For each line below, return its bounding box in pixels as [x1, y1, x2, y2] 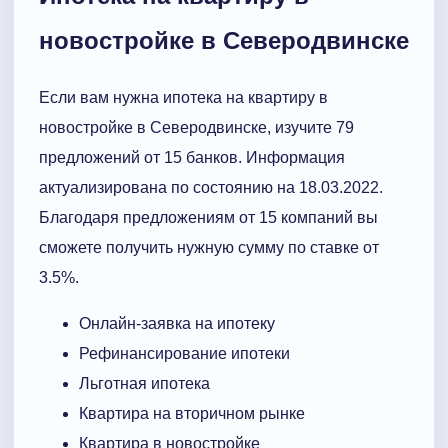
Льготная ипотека [79, 374, 210, 392]
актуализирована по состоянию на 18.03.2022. [39, 178, 383, 196]
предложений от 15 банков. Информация [39, 148, 345, 166]
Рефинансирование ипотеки [79, 344, 290, 362]
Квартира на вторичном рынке [79, 404, 305, 422]
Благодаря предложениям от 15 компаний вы [39, 208, 378, 226]
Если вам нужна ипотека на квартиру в [39, 88, 328, 106]
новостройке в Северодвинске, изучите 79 [39, 118, 354, 136]
